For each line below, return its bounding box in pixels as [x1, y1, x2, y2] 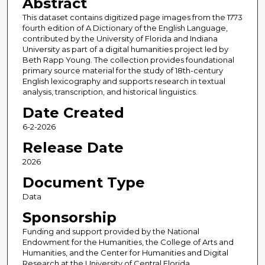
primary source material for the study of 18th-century [22, 66, 223, 76]
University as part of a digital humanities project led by [22, 44, 228, 54]
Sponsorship [22, 209, 117, 227]
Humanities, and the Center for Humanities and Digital [22, 248, 228, 258]
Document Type [22, 174, 145, 192]
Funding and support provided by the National [22, 227, 199, 237]
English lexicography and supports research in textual [22, 76, 225, 86]
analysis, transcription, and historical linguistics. [22, 87, 198, 97]
